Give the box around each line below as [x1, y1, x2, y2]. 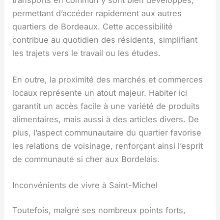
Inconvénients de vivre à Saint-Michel [12, 180, 158, 190]
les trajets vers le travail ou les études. [12, 48, 161, 58]
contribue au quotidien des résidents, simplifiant [12, 35, 198, 45]
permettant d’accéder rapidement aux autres [12, 8, 182, 19]
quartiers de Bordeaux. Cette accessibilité [12, 22, 173, 32]
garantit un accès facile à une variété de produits [12, 101, 200, 111]
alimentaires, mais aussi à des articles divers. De [12, 114, 199, 124]
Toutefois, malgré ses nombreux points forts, [12, 205, 186, 216]
